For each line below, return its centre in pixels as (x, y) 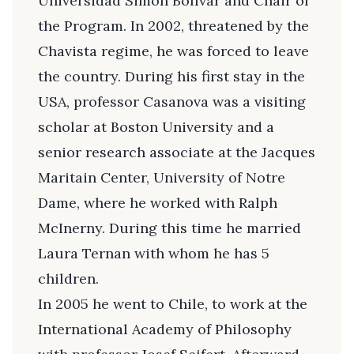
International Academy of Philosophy (165, 330)
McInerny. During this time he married (169, 228)
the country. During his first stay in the (171, 77)
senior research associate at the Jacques (177, 153)
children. (68, 279)
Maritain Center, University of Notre (162, 178)
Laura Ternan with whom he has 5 (154, 254)
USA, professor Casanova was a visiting (172, 102)
